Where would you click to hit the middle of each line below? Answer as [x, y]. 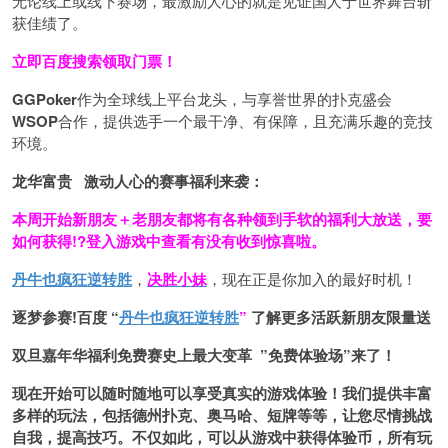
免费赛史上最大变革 [188, 354]
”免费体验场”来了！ [328, 354]
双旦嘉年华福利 [64, 354]
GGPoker [44, 98]
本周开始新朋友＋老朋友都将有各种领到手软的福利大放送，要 [222, 218]
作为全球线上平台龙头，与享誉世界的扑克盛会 [234, 98]
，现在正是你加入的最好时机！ [312, 278]
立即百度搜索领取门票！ [94, 60]
